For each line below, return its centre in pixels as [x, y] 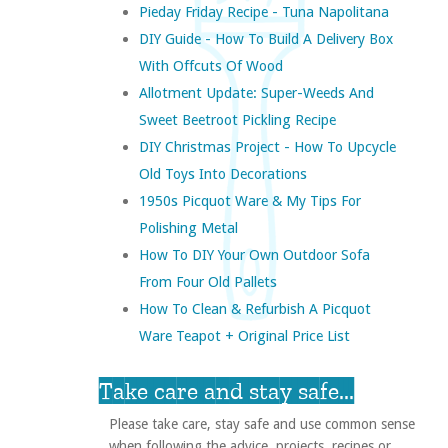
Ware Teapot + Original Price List [244, 336]
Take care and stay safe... [226, 391]
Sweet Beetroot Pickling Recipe [237, 120]
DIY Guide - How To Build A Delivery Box [265, 39]
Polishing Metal [188, 228]
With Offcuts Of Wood [210, 66]
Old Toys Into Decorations [222, 174]
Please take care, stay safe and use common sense [261, 424]
